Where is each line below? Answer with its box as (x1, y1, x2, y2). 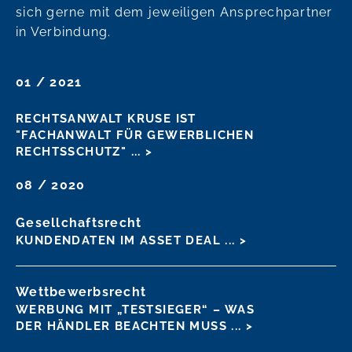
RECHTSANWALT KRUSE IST (16, 111, 196, 126)
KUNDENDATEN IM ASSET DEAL (16, 233, 225, 247)
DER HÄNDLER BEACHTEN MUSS (16, 318, 232, 333)
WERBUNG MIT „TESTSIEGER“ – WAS (16, 302, 255, 317)
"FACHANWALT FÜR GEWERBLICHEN (16, 127, 255, 142)
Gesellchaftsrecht (16, 214, 142, 230)
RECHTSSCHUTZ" (16, 144, 131, 159)
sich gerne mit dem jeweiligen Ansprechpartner (16, 4, 333, 20)
